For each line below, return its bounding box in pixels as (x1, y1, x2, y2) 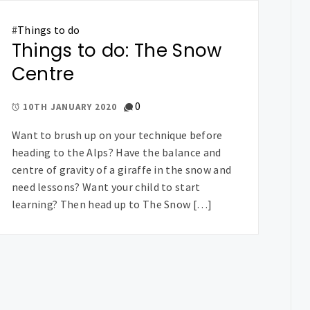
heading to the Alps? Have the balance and (11, 145, 221, 159)
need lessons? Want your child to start (11, 179, 201, 194)
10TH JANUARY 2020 (22, 101, 117, 113)
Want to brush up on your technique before (11, 127, 223, 142)
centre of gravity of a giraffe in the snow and (11, 162, 232, 176)
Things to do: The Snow (11, 38, 222, 63)
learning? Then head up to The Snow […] (11, 197, 212, 211)
